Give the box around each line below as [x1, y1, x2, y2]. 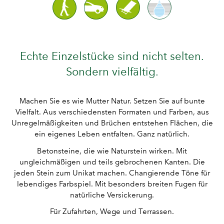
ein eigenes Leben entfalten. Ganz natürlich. [34, 129, 189, 139]
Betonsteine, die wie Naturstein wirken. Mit [37, 146, 187, 155]
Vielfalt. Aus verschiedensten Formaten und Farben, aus [15, 107, 209, 117]
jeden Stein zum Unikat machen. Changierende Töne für [14, 168, 210, 177]
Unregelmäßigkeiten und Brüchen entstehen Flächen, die [11, 118, 213, 128]
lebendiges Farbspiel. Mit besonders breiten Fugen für [16, 179, 207, 188]
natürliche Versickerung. [70, 190, 154, 199]
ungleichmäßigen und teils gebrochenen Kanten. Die [19, 157, 205, 166]
